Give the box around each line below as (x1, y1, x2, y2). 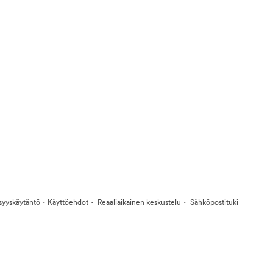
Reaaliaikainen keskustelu (96, 197, 181, 207)
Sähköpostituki (188, 197, 238, 207)
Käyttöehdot (48, 197, 88, 207)
